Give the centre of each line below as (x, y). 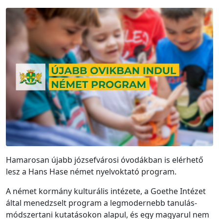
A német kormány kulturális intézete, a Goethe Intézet (106, 191)
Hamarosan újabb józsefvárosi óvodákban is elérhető (105, 160)
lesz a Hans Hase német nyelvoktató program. (91, 171)
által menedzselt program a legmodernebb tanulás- (101, 203)
